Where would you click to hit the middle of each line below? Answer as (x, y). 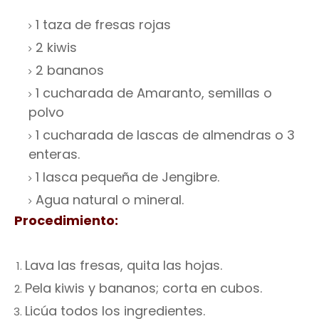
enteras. (54, 154)
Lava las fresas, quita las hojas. (124, 265)
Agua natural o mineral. (110, 200)
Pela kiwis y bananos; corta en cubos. (143, 288)
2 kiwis (56, 47)
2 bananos (70, 70)
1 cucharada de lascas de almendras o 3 (165, 135)
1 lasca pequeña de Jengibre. (127, 177)
